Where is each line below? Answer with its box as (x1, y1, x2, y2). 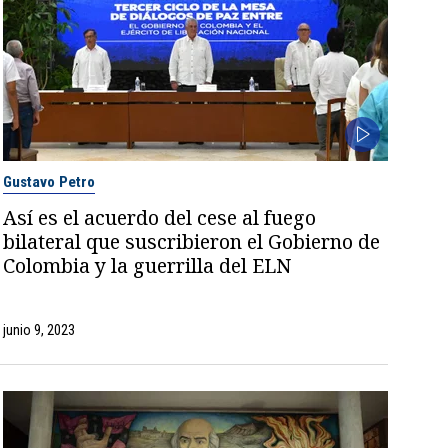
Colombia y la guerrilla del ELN (3, 251, 292, 279)
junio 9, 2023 (3, 321, 76, 338)
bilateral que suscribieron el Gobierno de (3, 227, 381, 255)
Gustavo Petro (3, 172, 96, 191)
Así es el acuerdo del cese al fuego (3, 203, 317, 231)
